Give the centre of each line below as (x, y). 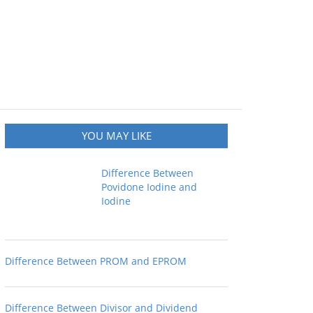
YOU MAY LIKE (116, 136)
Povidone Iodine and (149, 187)
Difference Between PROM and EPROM (96, 261)
